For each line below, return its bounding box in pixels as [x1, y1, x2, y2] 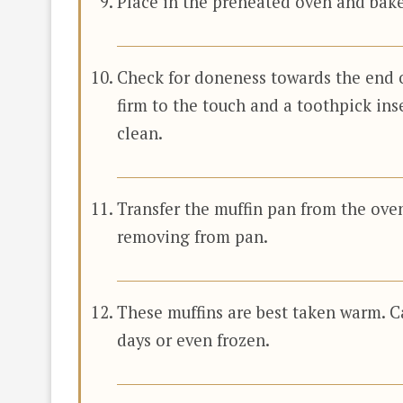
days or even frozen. [117, 328, 270, 351]
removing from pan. [117, 225, 268, 247]
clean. [117, 121, 163, 144]
